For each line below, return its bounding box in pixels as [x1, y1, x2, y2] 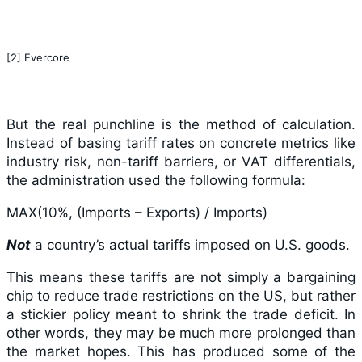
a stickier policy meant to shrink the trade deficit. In [6, 305, 356, 322]
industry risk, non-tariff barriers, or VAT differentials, [6, 153, 356, 170]
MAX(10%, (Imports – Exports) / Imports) [6, 204, 267, 221]
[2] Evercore [6, 50, 69, 64]
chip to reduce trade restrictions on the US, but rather [6, 287, 356, 304]
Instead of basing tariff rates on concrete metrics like [6, 134, 356, 151]
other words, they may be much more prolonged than [6, 324, 356, 341]
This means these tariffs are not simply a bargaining [6, 268, 356, 285]
